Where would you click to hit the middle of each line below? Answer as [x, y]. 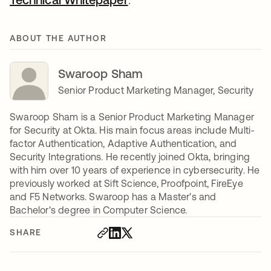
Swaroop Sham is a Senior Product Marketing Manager [132, 117]
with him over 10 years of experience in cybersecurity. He [135, 170]
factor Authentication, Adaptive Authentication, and [123, 143]
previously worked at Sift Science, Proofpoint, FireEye [126, 183]
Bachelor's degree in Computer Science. [100, 210]
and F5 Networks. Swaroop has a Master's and [113, 197]
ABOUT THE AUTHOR [58, 38]
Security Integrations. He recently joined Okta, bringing [130, 157]
